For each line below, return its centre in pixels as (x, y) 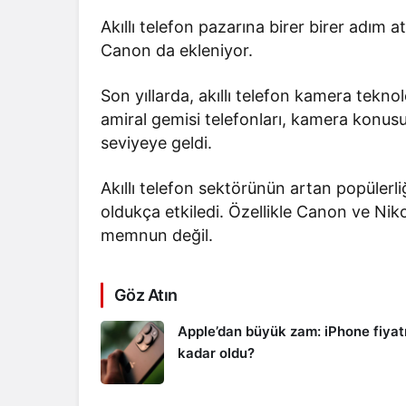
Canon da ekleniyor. (177, 51)
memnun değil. (157, 236)
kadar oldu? (216, 353)
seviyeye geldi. (157, 143)
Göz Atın (146, 295)
